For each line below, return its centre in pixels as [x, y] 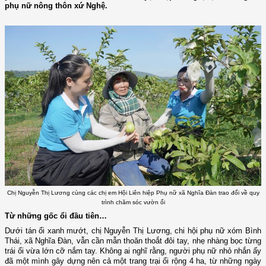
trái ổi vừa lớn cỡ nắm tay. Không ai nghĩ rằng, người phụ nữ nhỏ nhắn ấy [133, 251]
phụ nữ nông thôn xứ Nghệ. [56, 6]
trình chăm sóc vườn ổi [133, 202]
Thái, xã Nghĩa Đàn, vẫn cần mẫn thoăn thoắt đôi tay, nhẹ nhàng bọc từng [133, 241]
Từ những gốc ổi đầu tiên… [56, 216]
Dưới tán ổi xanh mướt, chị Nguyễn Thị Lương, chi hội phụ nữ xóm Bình [133, 231]
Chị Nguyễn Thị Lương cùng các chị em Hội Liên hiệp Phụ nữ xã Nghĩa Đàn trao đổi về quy [133, 192]
